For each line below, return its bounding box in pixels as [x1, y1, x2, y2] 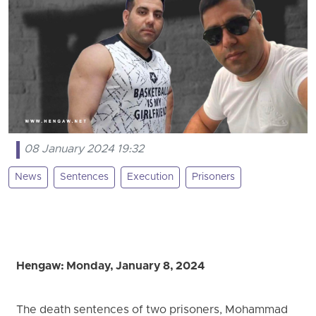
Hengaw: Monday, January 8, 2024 [16, 259, 205, 274]
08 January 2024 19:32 [24, 142, 145, 157]
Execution [127, 170, 174, 184]
